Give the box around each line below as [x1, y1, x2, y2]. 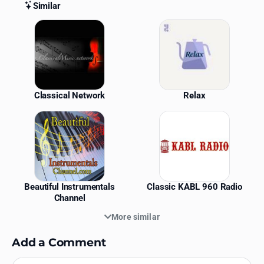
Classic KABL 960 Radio [147, 181, 242, 192]
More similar [111, 212, 160, 222]
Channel [54, 192, 85, 203]
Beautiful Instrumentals [24, 181, 115, 192]
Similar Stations [11, 18, 121, 35]
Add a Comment [12, 235, 106, 249]
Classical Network [34, 90, 105, 101]
